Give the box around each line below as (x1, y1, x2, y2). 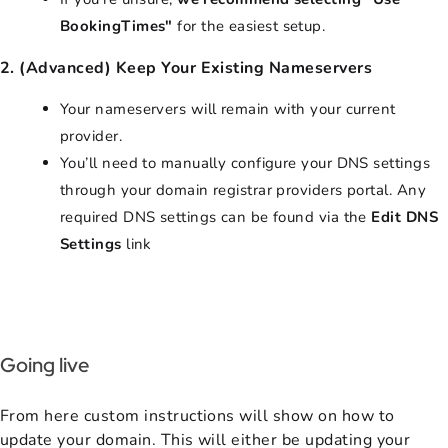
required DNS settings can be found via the (60, 206, 372, 227)
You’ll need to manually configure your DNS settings (60, 152, 430, 173)
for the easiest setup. (172, 15, 326, 36)
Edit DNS (371, 206, 438, 227)
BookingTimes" (60, 15, 173, 36)
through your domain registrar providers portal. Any (60, 179, 426, 200)
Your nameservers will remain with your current (60, 98, 396, 119)
